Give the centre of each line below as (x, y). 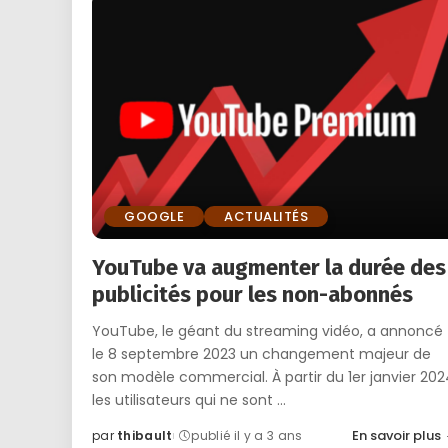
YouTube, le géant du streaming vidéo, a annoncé (267, 331)
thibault (145, 436)
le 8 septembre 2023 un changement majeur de (261, 354)
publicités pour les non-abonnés (252, 295)
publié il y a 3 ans (247, 436)
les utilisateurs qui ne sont (184, 400)
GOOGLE (154, 217)
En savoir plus (396, 436)
